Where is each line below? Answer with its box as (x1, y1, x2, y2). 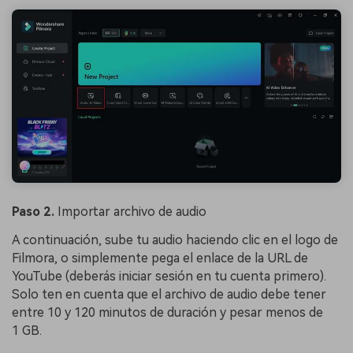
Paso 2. (12, 204, 58, 220)
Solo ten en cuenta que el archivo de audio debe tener (12, 287, 326, 303)
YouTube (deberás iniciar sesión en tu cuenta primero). (12, 269, 326, 284)
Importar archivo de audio (58, 204, 206, 220)
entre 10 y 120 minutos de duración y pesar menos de (12, 305, 323, 321)
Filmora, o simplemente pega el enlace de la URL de (12, 251, 308, 266)
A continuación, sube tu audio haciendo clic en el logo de (12, 232, 338, 248)
